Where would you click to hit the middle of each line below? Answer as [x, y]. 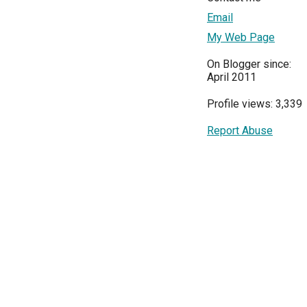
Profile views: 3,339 [255, 103]
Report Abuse [240, 130]
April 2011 [232, 77]
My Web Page [241, 37]
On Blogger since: [249, 64]
